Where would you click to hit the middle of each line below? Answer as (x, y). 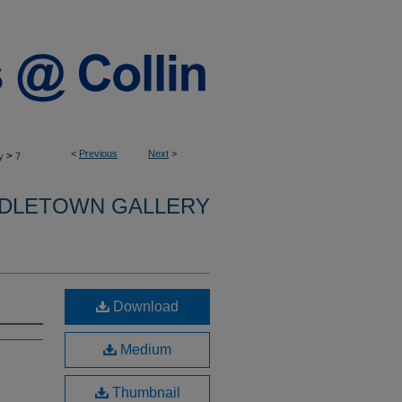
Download (144, 306)
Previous (98, 153)
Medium (144, 350)
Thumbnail (144, 393)
